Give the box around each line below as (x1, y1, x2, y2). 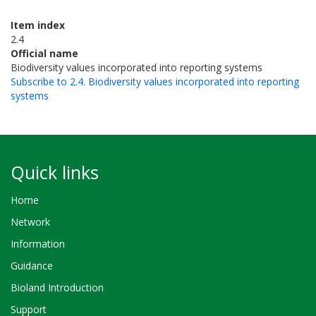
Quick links (11, 159, 99, 184)
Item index (11, 18, 65, 32)
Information (11, 236, 65, 250)
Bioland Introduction (11, 281, 104, 295)
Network (11, 214, 50, 229)
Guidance (11, 259, 53, 273)
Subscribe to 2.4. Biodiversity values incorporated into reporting (11, 74, 299, 88)
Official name (11, 46, 78, 60)
